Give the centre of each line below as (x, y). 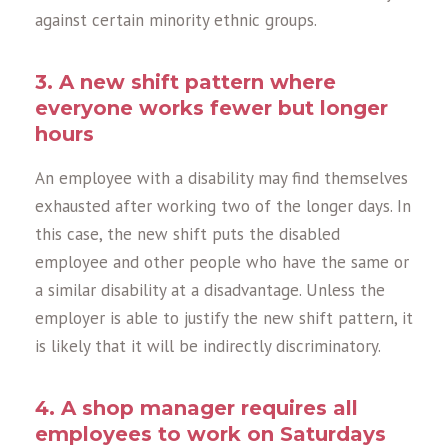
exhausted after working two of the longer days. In (223, 206)
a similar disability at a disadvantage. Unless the (210, 290)
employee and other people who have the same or (222, 262)
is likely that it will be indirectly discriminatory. (208, 346)
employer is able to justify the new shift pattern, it (224, 318)
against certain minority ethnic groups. (176, 20)
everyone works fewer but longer (211, 108)
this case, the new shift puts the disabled (187, 234)
